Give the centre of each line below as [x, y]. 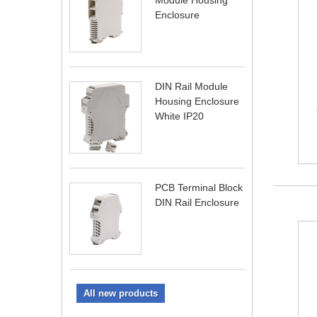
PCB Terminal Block [199, 188]
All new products [121, 293]
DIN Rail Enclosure [197, 202]
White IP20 [179, 116]
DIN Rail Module [191, 86]
